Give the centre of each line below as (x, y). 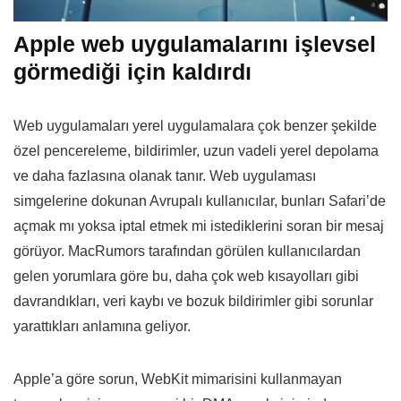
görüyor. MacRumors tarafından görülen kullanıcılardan (187, 252)
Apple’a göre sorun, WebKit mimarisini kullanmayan (178, 380)
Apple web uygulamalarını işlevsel (195, 44)
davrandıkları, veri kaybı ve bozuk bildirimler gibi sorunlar (193, 302)
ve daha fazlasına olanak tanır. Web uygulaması (165, 176)
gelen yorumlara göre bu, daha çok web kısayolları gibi (186, 277)
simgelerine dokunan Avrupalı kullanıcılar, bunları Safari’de (200, 201)
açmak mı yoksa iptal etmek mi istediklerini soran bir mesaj (199, 226)
